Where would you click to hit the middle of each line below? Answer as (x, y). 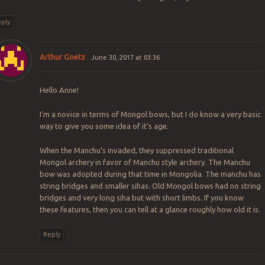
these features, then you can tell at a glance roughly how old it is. (150, 210)
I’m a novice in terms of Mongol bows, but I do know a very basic (151, 114)
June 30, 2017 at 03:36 (125, 57)
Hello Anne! (59, 90)
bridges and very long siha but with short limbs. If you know (142, 198)
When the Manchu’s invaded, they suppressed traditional (137, 151)
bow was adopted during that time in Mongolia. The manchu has (151, 174)
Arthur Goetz (63, 56)
